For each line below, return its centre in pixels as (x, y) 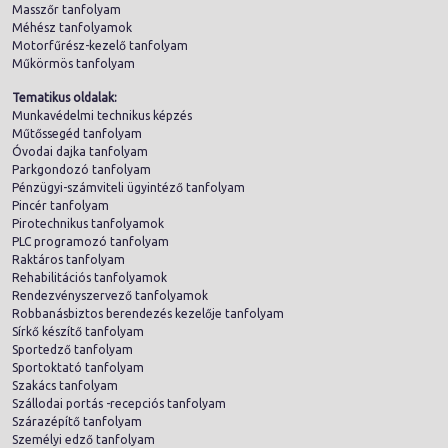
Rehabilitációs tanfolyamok (89, 277)
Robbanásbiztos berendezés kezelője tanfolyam (148, 313)
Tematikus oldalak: (64, 97)
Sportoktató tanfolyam (78, 367)
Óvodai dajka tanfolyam (80, 151)
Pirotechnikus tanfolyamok (88, 223)
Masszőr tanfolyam (66, 9)
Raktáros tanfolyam (68, 259)
